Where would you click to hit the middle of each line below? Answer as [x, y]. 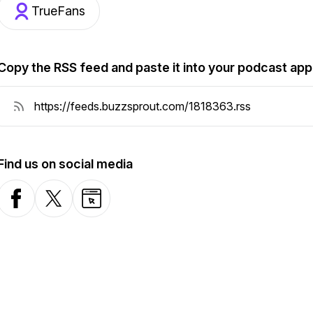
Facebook [31, 206]
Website [101, 206]
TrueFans [58, 11]
